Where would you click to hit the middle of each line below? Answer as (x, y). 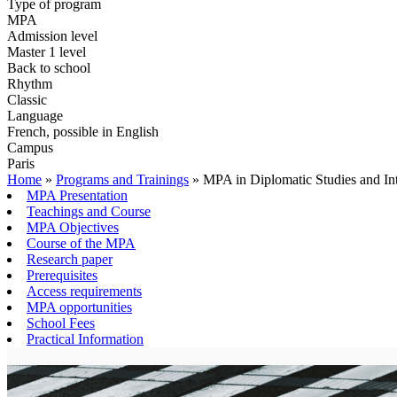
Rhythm (30, 83)
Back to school (49, 67)
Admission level (52, 35)
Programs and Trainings (122, 179)
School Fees (61, 323)
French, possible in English (83, 131)
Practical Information (85, 339)
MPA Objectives (73, 227)
